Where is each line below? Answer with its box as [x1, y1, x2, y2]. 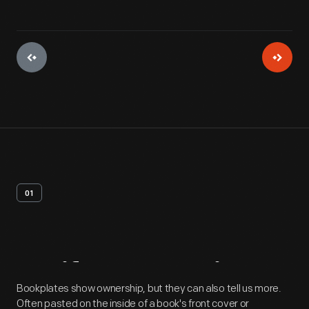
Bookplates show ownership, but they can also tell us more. [17, 282, 281, 295]
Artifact [17, 261, 123, 295]
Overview [130, 261, 263, 295]
